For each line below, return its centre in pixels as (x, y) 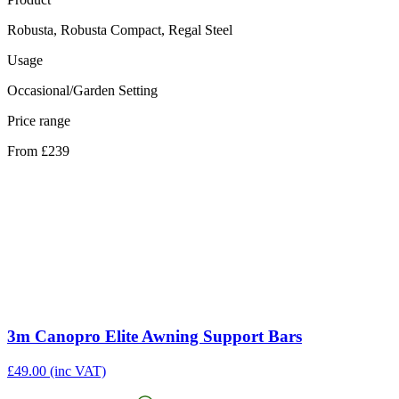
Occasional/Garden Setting (82, 90)
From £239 (38, 151)
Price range (39, 120)
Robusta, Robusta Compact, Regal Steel (120, 29)
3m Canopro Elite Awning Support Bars (155, 337)
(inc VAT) (78, 371)
